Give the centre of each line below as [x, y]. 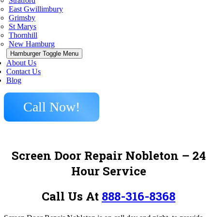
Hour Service [108, 171]
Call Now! [52, 107]
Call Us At [72, 196]
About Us [21, 63]
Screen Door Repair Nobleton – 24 [108, 155]
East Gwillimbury [36, 9]
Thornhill [23, 35]
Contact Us [23, 71]
